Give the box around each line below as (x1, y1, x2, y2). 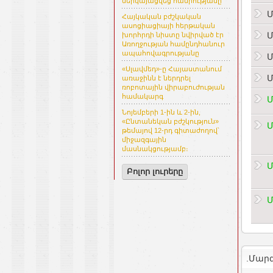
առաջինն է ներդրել (122, 74, 191, 82)
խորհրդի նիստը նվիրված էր (122, 31, 224, 39)
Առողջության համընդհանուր (122, 40, 225, 48)
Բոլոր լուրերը (127, 167, 183, 177)
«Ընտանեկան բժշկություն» (122, 118, 219, 126)
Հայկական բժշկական (122, 13, 201, 21)
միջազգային (122, 136, 166, 144)
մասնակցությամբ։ (122, 145, 188, 153)
